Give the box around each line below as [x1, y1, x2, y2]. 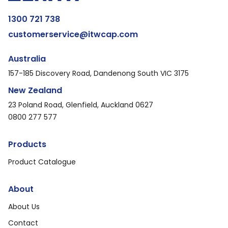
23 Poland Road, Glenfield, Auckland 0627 [8, 99, 153, 110]
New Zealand [8, 84, 62, 96]
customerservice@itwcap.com [8, 28, 138, 40]
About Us [8, 201, 40, 212]
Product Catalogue [8, 156, 76, 167]
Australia [8, 52, 46, 65]
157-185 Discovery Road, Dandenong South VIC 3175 [8, 68, 189, 78]
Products [8, 138, 46, 150]
